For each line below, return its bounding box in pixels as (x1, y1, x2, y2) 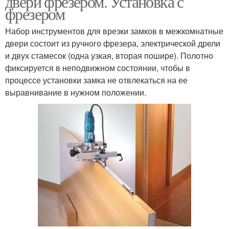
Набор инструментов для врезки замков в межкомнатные (5, 25, 223, 37)
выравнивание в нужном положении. (5, 86, 146, 98)
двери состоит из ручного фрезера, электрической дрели (5, 37, 220, 49)
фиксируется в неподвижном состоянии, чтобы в (5, 62, 190, 74)
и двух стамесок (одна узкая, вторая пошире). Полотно (5, 50, 213, 61)
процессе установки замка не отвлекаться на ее (5, 74, 188, 86)
